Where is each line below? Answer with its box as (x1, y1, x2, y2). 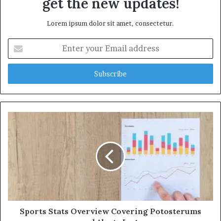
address (7, 70, 31, 78)
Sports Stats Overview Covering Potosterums (20, 206, 201, 216)
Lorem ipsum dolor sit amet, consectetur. (47, 19, 174, 27)
